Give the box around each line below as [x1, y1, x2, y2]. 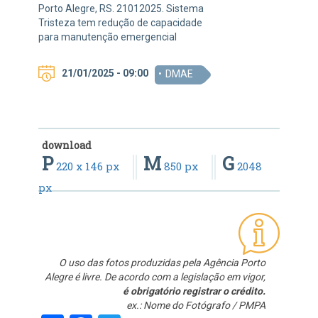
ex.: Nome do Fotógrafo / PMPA [126, 300, 265, 312]
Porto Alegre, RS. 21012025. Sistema [38, 3, 204, 15]
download [42, 138, 92, 153]
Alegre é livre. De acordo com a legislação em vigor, [45, 271, 265, 283]
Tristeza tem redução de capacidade [38, 17, 202, 29]
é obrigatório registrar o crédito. [123, 285, 265, 297]
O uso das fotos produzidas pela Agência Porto [59, 257, 265, 269]
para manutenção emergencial [38, 31, 177, 43]
